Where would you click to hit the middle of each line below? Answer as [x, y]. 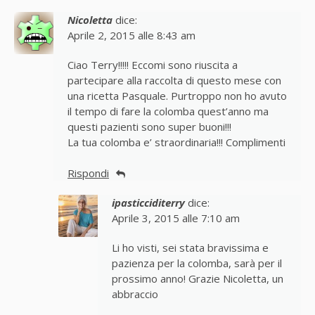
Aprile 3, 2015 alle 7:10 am [175, 218]
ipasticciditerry [148, 203]
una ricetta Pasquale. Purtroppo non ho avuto [177, 95]
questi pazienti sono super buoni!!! [149, 126]
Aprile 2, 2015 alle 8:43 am [131, 35]
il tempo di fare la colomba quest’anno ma [168, 111]
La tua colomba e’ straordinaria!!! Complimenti [176, 142]
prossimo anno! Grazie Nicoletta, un [197, 279]
